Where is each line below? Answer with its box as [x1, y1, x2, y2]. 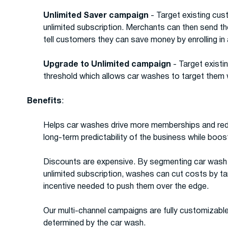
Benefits [27, 97, 62, 105]
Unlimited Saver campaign [43, 12, 149, 19]
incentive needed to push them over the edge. [43, 183, 209, 190]
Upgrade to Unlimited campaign [43, 61, 172, 68]
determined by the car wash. [43, 219, 146, 227]
